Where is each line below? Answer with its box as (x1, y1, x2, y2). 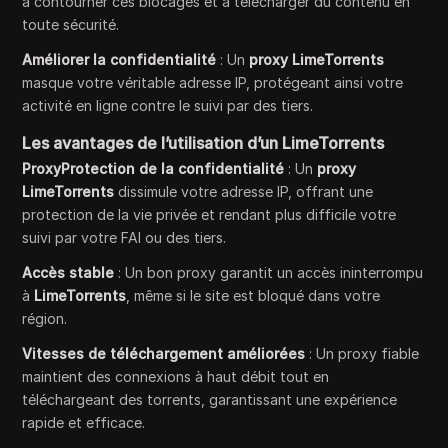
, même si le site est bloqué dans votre (126, 287, 381, 305)
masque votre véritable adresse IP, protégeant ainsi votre (22, 74, 404, 92)
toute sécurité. (22, 16, 120, 34)
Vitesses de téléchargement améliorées (22, 345, 306, 363)
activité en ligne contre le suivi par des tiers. (22, 97, 314, 115)
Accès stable (22, 264, 115, 282)
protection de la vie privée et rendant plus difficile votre (22, 206, 397, 224)
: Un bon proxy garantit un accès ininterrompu (114, 264, 424, 282)
